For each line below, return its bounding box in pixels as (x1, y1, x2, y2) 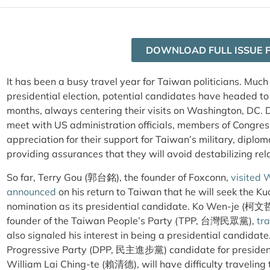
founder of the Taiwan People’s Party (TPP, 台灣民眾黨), (7, 214, 257, 227)
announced (7, 185, 56, 198)
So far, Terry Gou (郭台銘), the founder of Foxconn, (7, 171, 231, 183)
